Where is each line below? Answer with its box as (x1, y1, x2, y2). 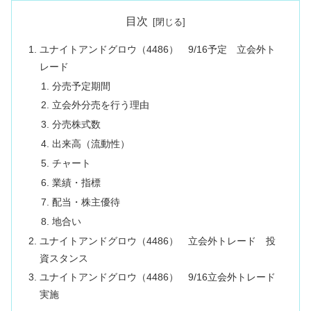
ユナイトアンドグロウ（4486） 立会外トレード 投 (40, 235, 276, 246)
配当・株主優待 (51, 196, 120, 208)
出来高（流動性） (51, 138, 130, 150)
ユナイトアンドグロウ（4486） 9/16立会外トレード (40, 271, 276, 283)
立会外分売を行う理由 (51, 99, 149, 111)
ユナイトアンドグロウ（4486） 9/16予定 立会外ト (40, 43, 276, 55)
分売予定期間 (51, 80, 110, 92)
